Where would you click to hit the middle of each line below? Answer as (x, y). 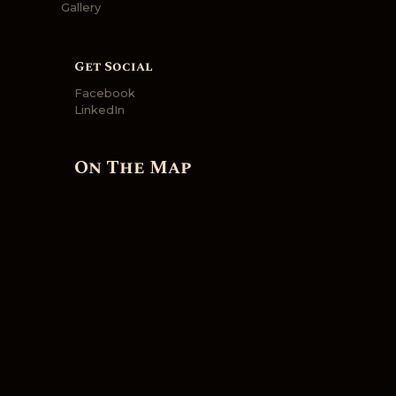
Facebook (105, 93)
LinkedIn (99, 110)
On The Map (133, 168)
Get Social (114, 66)
